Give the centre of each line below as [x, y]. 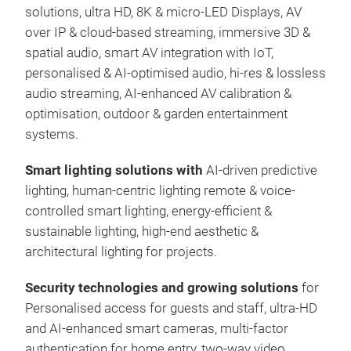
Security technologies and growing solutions [163, 288]
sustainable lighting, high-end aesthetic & [142, 232]
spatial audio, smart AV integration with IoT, [149, 53]
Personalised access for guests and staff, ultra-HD [171, 308]
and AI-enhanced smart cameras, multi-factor [157, 329]
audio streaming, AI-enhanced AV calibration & [158, 94]
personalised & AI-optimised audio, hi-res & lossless [175, 73]
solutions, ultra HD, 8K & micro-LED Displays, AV [163, 12]
